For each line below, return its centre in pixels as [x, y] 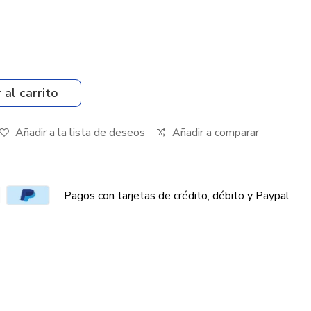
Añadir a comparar [216, 133]
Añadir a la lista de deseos [80, 133]
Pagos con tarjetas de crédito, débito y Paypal [177, 195]
